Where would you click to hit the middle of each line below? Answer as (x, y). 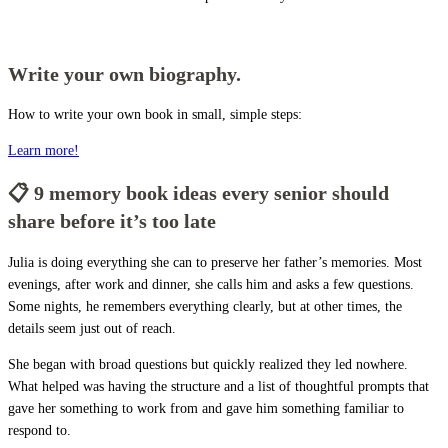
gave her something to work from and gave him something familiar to (206, 408)
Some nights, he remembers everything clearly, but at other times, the (205, 306)
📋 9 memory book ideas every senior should (198, 193)
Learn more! (43, 151)
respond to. (39, 430)
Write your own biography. (124, 73)
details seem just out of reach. (94, 328)
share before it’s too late (112, 221)
